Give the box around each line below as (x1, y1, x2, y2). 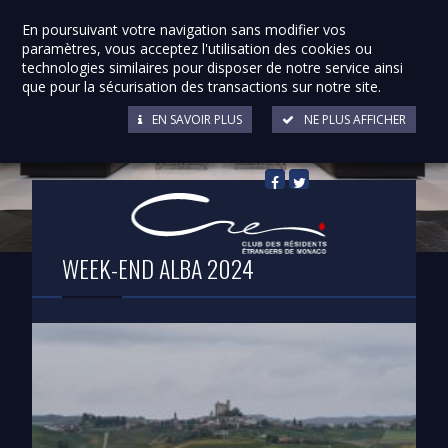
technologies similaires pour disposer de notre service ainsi (22, 58, 404, 77)
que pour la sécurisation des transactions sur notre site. (22, 77, 382, 96)
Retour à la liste (274, 140, 376, 159)
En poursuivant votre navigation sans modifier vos (22, 20, 347, 39)
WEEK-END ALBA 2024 (62, 250, 255, 286)
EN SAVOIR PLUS (151, 111, 242, 128)
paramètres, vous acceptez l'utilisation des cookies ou (22, 39, 373, 58)
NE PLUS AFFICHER (303, 111, 406, 128)
